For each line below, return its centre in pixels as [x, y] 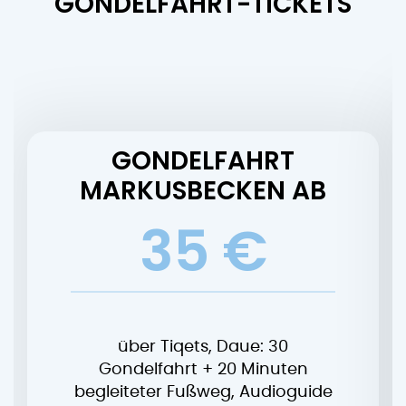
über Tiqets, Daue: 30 [203, 348]
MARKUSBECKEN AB [203, 191]
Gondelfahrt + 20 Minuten [203, 370]
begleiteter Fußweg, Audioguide [203, 393]
